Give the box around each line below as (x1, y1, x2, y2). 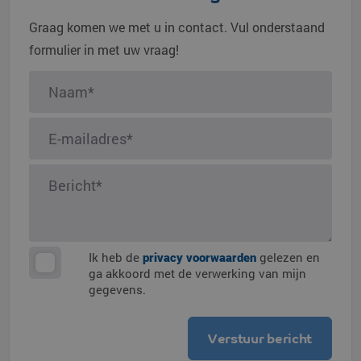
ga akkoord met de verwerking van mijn (89, 265, 306, 281)
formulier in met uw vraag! (29, 41, 179, 58)
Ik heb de (89, 249, 143, 265)
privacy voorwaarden (143, 249, 256, 265)
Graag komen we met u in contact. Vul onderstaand (29, 19, 325, 35)
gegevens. (89, 281, 146, 297)
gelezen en (256, 249, 320, 265)
